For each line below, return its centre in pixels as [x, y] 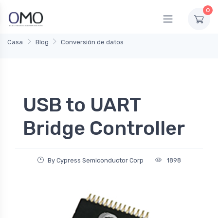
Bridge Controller [104, 128]
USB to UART [82, 105]
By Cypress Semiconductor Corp [95, 161]
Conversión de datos [92, 42]
